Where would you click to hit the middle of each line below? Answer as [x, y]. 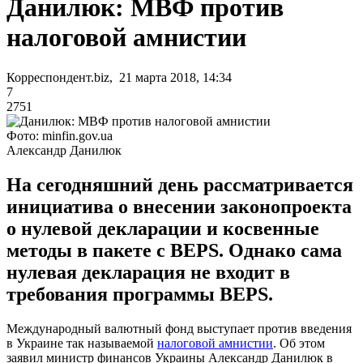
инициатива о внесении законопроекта [179, 206]
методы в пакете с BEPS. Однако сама [174, 250]
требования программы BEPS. [140, 294]
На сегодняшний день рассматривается [180, 184]
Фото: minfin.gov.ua [60, 135]
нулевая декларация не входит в [148, 272]
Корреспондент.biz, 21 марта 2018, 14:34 [119, 77]
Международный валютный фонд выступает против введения [179, 328]
